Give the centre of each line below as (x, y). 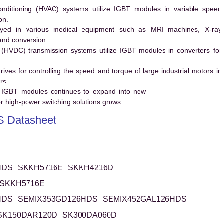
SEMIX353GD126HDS (57, 199)
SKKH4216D (90, 168)
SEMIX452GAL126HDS (144, 199)
